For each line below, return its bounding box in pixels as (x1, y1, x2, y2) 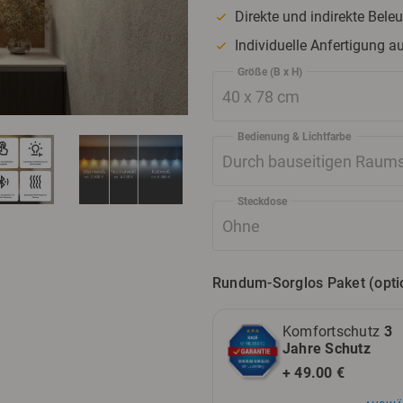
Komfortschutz (282, 323, 384, 340)
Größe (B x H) (237, 66, 302, 78)
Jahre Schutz (282, 340, 371, 357)
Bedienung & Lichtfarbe (237, 130, 351, 143)
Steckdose (237, 195, 287, 208)
